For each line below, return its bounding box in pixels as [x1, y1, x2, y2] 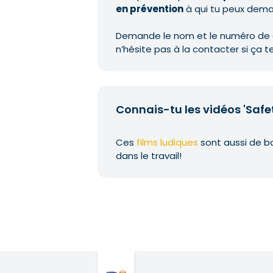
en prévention [116, 2, 183, 15]
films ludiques [136, 136, 198, 149]
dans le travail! [116, 149, 182, 162]
